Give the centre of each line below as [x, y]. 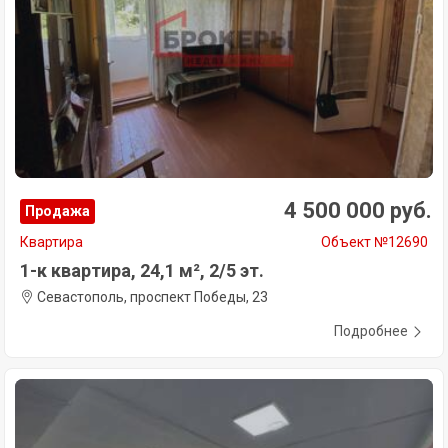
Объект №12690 [374, 241]
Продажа [57, 210]
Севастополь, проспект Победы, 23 [151, 296]
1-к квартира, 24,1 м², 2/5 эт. [142, 270]
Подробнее [371, 330]
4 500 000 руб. [358, 210]
